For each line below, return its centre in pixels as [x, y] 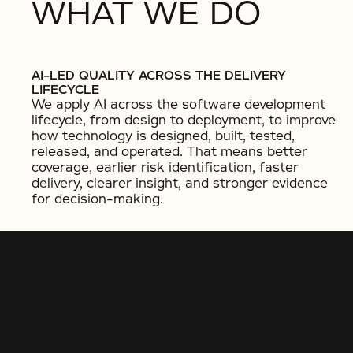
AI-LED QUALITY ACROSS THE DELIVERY [159, 76]
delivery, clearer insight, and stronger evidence [180, 183]
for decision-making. [97, 199]
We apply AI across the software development [178, 104]
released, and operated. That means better [169, 152]
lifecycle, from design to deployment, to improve [184, 120]
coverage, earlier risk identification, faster [165, 167]
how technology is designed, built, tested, [163, 136]
